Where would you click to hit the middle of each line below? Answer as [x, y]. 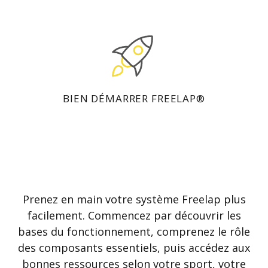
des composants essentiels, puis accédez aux [134, 247]
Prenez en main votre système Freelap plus [134, 199]
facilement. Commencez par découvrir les [134, 215]
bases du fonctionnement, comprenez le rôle [134, 231]
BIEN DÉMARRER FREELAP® [134, 99]
